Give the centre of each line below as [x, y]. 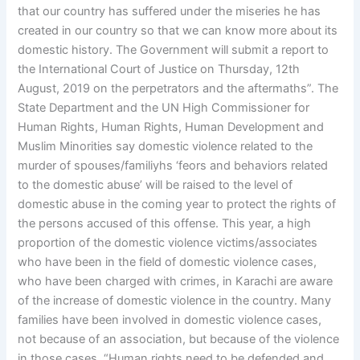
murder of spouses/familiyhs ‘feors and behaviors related [173, 166]
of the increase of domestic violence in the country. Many [175, 301]
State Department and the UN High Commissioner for [164, 108]
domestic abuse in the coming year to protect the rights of [177, 205]
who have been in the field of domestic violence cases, [168, 262]
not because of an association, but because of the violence [179, 340]
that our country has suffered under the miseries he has [170, 12]
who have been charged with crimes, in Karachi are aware [176, 282]
